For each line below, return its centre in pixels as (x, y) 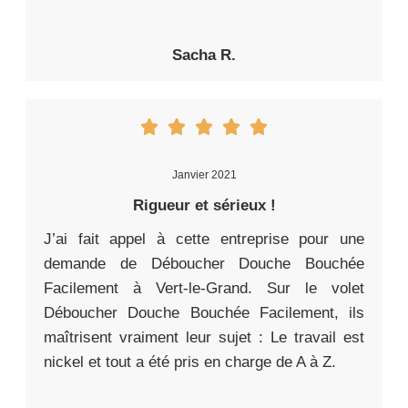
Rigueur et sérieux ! (204, 206)
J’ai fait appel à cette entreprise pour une (204, 240)
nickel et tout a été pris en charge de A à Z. (190, 362)
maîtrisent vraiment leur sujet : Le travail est (204, 338)
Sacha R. (204, 56)
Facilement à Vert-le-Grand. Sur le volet (204, 289)
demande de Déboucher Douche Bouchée (204, 264)
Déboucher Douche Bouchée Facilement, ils (204, 313)
